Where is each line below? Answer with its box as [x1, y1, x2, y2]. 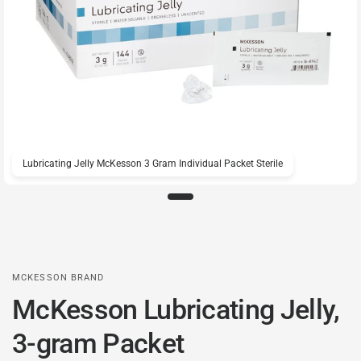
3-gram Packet [12, 327, 185, 359]
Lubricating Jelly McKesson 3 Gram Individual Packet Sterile [23, 158, 283, 169]
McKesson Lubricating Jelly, [12, 293, 340, 326]
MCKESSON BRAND [12, 272, 105, 283]
